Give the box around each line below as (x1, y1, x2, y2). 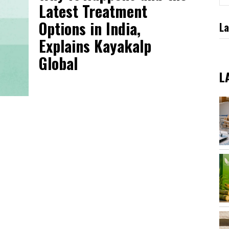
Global (39, 52, 78, 75)
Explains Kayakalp (39, 34, 151, 58)
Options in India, (39, 17, 141, 40)
